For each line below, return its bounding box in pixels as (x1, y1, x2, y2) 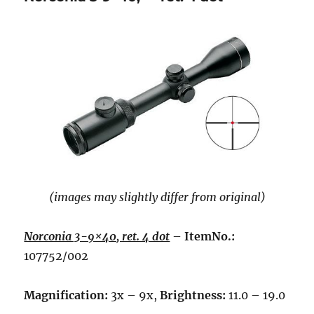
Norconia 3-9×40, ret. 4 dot (24, 228, 170, 243)
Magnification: (24, 287, 109, 302)
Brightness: (160, 287, 226, 302)
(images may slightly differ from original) (48, 189, 266, 204)
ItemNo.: (184, 228, 235, 243)
